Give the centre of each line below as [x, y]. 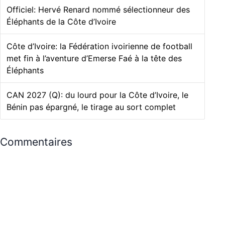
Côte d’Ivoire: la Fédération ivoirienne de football [99, 46]
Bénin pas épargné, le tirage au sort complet [91, 107]
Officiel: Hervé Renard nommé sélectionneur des [98, 10]
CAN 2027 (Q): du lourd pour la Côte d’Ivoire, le [97, 95]
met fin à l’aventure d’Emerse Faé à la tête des [94, 59]
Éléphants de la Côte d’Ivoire [61, 22]
